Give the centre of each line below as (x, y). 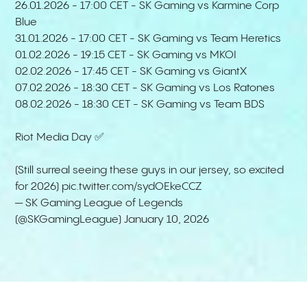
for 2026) (39, 187)
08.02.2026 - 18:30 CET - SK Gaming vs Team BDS (142, 105)
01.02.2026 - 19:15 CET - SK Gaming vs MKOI (126, 56)
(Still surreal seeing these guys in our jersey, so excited (150, 171)
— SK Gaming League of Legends (99, 204)
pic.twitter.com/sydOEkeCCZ (132, 187)
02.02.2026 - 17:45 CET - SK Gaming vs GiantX (131, 72)
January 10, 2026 (167, 220)
